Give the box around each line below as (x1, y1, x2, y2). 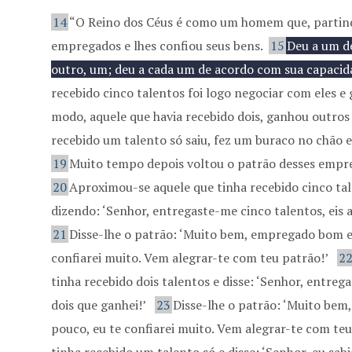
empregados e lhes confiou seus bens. (51, 37, 266, 54)
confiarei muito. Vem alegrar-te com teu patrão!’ (51, 249, 332, 266)
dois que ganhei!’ (51, 296, 149, 313)
